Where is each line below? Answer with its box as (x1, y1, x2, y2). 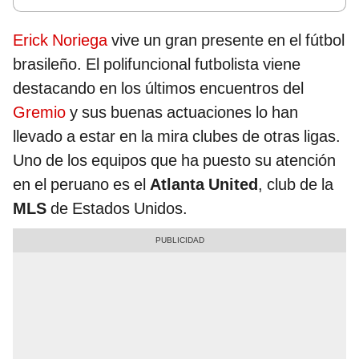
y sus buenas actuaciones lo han (66, 103, 298, 123)
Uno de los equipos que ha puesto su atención (13, 151, 336, 171)
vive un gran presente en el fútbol (107, 30, 345, 50)
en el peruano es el (13, 175, 150, 195)
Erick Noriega (13, 30, 107, 50)
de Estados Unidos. (46, 199, 188, 219)
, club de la (258, 175, 333, 195)
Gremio (13, 103, 66, 123)
